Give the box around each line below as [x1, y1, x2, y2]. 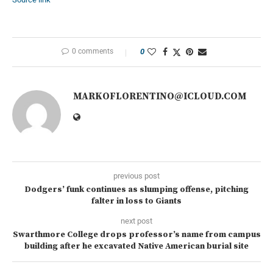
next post [121, 216, 152, 226]
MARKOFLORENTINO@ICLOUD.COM [73, 90, 246, 103]
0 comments [72, 47, 113, 56]
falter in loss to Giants [91, 196, 182, 207]
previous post [113, 171, 160, 181]
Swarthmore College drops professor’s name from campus [12, 229, 261, 241]
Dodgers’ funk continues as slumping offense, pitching [24, 184, 249, 196]
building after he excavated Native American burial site [24, 241, 249, 252]
